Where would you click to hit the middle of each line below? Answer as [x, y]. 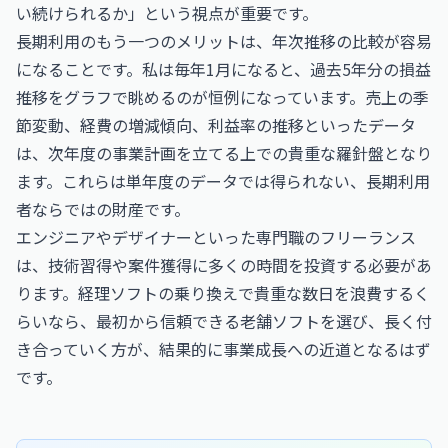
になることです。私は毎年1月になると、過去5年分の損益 [223, 69]
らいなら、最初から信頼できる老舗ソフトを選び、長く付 [224, 321]
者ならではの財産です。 [103, 209]
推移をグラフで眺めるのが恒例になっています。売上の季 [222, 97]
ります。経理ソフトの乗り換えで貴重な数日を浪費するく [223, 293]
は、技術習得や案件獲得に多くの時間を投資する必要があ [224, 265]
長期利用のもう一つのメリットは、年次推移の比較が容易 [224, 41]
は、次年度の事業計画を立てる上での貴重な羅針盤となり [224, 153]
